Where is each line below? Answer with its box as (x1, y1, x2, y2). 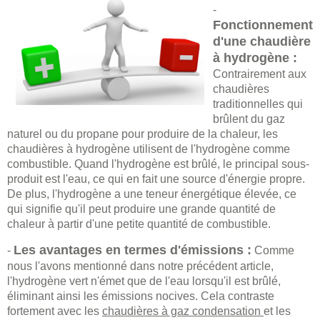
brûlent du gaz (213, 113, 285, 125)
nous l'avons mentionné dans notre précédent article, (7, 260, 274, 272)
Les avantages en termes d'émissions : (14, 243, 251, 257)
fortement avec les (7, 305, 102, 317)
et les (264, 305, 291, 317)
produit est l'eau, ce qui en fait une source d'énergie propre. (7, 173, 305, 185)
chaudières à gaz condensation (102, 305, 264, 317)
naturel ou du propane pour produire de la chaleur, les (7, 128, 278, 140)
